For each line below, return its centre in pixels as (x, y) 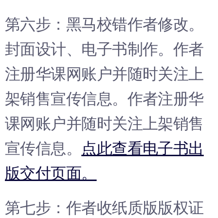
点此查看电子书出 (143, 148)
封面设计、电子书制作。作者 (104, 49)
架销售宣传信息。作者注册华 (104, 99)
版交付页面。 (51, 173)
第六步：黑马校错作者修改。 (104, 24)
